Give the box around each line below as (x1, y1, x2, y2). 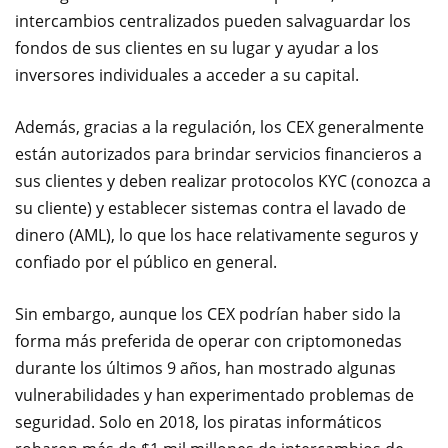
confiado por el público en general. (15, 251, 277, 273)
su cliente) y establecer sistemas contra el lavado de (15, 197, 406, 219)
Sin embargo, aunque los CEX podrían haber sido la (15, 303, 401, 325)
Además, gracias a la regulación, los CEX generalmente (15, 116, 424, 138)
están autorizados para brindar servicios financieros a (15, 143, 422, 165)
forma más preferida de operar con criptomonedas (15, 330, 402, 352)
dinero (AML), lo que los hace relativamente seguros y (15, 224, 418, 246)
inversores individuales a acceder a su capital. (15, 64, 359, 86)
